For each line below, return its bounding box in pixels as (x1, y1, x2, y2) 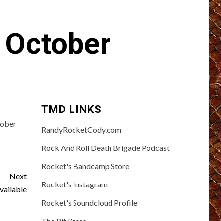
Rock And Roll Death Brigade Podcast (41, 143, 170, 152)
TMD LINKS (41, 103, 102, 115)
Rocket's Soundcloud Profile (41, 197, 137, 207)
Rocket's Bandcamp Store (41, 161, 129, 171)
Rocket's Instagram (41, 179, 108, 189)
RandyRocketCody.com (41, 124, 121, 134)
